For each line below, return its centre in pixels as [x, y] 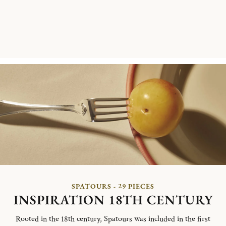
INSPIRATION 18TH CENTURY [113, 200]
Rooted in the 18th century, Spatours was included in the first [113, 219]
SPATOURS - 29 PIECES [113, 186]
